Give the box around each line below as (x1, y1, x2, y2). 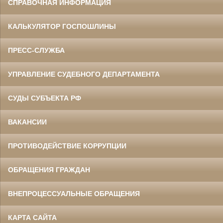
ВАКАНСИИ (8, 118, 47, 126)
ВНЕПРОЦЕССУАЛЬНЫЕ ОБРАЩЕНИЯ (8, 190, 140, 198)
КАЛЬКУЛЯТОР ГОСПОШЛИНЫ (8, 22, 116, 31)
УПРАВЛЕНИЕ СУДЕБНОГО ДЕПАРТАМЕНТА (8, 70, 160, 79)
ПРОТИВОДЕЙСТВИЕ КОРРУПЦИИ (8, 142, 126, 150)
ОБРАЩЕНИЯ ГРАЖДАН (8, 166, 90, 174)
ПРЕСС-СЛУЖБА (8, 46, 65, 55)
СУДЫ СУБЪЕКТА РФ (8, 94, 81, 103)
